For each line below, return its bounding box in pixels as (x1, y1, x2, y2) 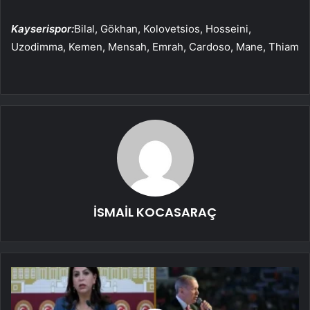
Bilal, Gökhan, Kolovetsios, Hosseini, (74, 21, 251, 35)
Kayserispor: (11, 21, 74, 35)
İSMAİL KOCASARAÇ (93, 203, 217, 221)
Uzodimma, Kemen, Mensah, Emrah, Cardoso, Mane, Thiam (11, 39, 299, 53)
